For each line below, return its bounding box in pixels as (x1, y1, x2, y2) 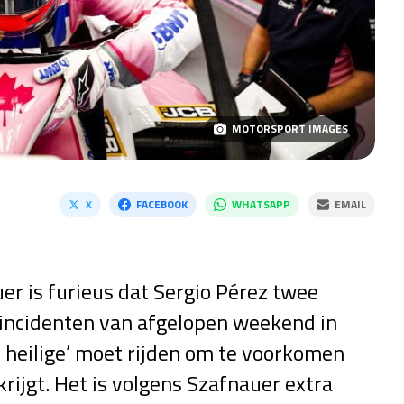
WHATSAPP (231, 196, 290, 213)
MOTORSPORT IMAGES (231, 120, 348, 137)
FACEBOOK (135, 196, 188, 213)
